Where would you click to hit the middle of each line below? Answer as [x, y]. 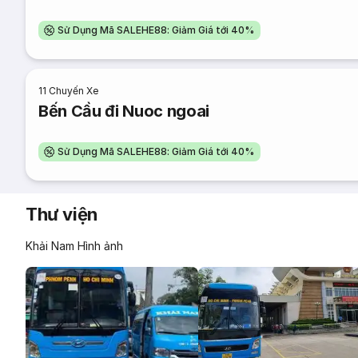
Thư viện [62, 214]
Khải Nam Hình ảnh [74, 246]
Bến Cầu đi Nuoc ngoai [124, 111]
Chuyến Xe [74, 91]
